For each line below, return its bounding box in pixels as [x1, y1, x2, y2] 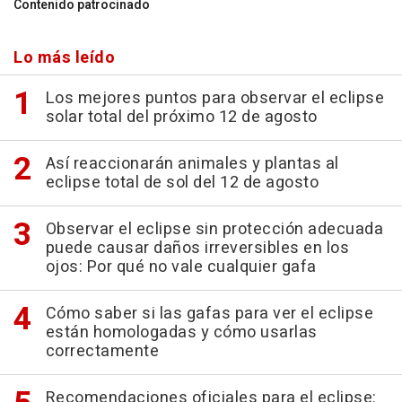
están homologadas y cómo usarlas [45, 320, 318, 345]
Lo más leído [13, 46, 115, 70]
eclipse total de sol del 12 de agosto [45, 170, 319, 195]
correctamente [45, 339, 159, 363]
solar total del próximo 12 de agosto [45, 105, 318, 129]
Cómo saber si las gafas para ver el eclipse [45, 301, 373, 326]
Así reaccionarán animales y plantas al [45, 152, 339, 176]
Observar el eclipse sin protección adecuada [45, 217, 383, 241]
